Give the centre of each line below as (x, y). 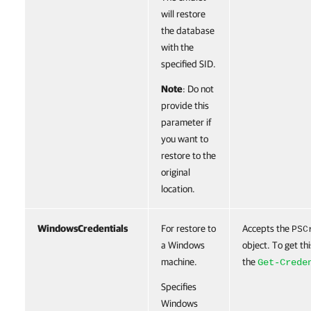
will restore (183, 14)
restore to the (188, 155)
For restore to (188, 228)
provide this (185, 106)
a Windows (183, 245)
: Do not (198, 89)
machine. (179, 262)
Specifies (179, 287)
